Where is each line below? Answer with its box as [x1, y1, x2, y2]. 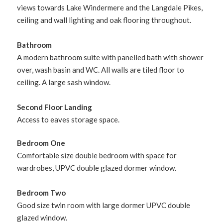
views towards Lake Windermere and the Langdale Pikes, [17, 2, 203, 12]
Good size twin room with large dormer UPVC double [17, 201, 191, 210]
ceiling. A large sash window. [17, 77, 111, 87]
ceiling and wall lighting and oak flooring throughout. [17, 15, 192, 24]
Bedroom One [17, 138, 66, 148]
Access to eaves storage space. [17, 114, 120, 124]
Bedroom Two [17, 188, 66, 198]
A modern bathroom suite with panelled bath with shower [17, 52, 204, 62]
